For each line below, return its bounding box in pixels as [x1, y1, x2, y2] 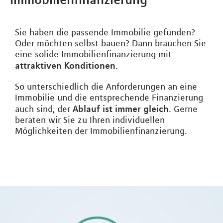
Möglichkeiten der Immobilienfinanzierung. [15, 125, 187, 136]
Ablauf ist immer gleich [73, 103, 169, 114]
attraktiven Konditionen [15, 60, 115, 71]
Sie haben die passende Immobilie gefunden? [15, 27, 195, 38]
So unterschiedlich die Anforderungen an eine [15, 81, 197, 92]
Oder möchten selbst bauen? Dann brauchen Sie [15, 38, 206, 49]
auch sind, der [15, 104, 73, 114]
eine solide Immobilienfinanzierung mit [15, 49, 172, 60]
